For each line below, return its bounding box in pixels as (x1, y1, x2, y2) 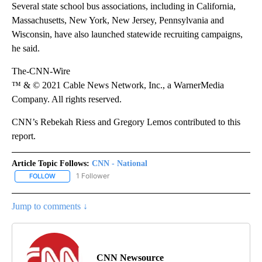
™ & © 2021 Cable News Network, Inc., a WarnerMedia (12, 80, 224, 91)
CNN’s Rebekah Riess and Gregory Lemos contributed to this (12, 117, 240, 127)
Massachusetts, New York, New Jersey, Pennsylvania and (12, 15, 224, 26)
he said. (12, 43, 40, 54)
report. (12, 131, 36, 142)
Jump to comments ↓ (12, 201, 88, 211)
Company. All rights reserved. (12, 94, 122, 105)
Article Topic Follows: (12, 159, 89, 168)
